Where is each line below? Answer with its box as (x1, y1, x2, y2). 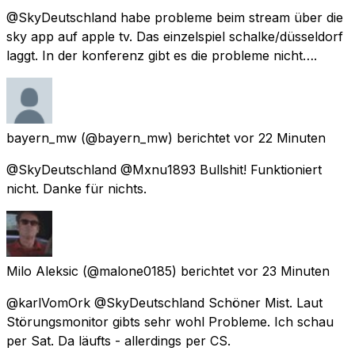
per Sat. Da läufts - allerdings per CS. (6, 332, 231, 349)
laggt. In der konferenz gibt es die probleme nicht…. (6, 47, 317, 63)
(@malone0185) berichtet (82, 262, 234, 279)
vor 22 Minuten (234, 129, 326, 146)
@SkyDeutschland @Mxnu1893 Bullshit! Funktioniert (6, 161, 322, 177)
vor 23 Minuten (238, 262, 330, 279)
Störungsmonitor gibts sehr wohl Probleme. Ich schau (6, 313, 334, 330)
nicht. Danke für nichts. (6, 180, 147, 197)
